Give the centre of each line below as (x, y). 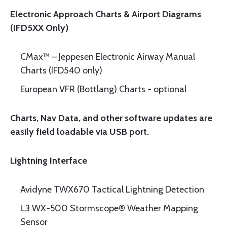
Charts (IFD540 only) (61, 70)
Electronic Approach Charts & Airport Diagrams (106, 14)
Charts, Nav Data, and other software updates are (111, 118)
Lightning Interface (49, 161)
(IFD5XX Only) (39, 28)
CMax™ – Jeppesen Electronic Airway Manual (108, 57)
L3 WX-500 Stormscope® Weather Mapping (109, 208)
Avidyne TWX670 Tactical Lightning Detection (112, 190)
